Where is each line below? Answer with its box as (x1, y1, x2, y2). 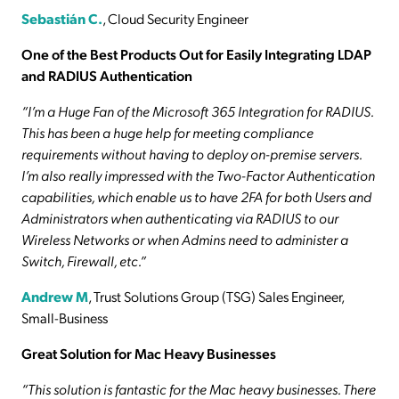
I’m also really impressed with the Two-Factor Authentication (21, 165, 375, 184)
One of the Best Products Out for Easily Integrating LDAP (21, 44, 371, 63)
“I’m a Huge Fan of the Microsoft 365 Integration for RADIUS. (21, 101, 373, 120)
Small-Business (21, 307, 108, 327)
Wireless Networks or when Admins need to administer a (21, 229, 348, 248)
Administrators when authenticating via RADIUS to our (21, 208, 338, 227)
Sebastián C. (21, 8, 102, 28)
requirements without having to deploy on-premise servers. (21, 143, 362, 163)
